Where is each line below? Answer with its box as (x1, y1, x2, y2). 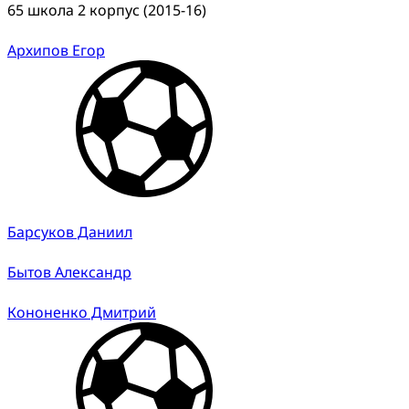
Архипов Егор (7, 39, 105, 60)
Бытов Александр (7, 261, 131, 282)
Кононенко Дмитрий (7, 301, 156, 322)
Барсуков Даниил (7, 221, 132, 242)
